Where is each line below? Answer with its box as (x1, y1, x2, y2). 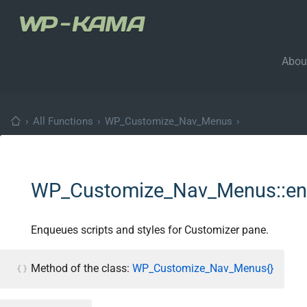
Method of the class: (31, 262, 132, 275)
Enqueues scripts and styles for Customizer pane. (31, 223, 269, 237)
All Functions (33, 115, 93, 128)
